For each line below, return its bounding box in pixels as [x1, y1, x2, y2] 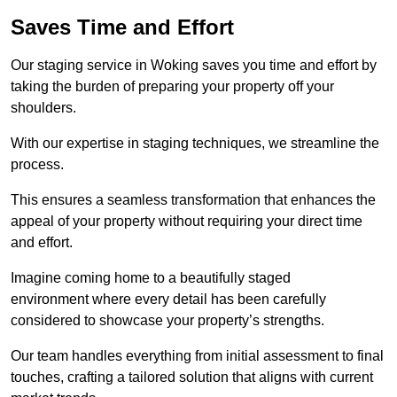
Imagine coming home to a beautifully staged [11, 269, 291, 285]
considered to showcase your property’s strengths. [11, 312, 324, 328]
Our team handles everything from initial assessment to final [11, 347, 384, 363]
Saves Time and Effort [11, 14, 234, 39]
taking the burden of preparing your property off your [11, 78, 334, 94]
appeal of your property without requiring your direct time [11, 213, 362, 229]
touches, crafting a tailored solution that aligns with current [11, 369, 373, 385]
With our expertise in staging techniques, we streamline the [11, 135, 379, 151]
